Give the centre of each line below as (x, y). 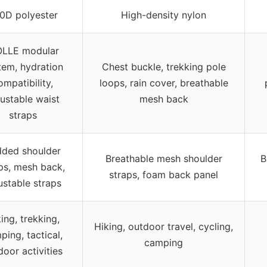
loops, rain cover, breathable (164, 83)
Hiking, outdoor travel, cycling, (164, 226)
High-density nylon (164, 15)
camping (164, 242)
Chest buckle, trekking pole (164, 66)
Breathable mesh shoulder (164, 158)
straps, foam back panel (164, 174)
